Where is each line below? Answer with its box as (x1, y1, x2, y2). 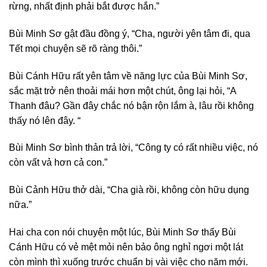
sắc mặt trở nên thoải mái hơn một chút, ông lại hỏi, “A (9, 85, 236, 96)
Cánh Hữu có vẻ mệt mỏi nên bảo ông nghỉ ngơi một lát (9, 241, 243, 252)
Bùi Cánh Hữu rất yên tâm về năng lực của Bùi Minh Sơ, (9, 70, 247, 81)
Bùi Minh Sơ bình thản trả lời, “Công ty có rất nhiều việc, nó (9, 142, 258, 153)
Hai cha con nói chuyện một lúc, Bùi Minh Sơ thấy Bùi (9, 226, 236, 237)
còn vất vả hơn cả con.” (9, 157, 107, 168)
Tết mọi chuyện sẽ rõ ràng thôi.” (9, 43, 142, 54)
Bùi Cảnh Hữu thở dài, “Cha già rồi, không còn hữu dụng (9, 185, 249, 195)
